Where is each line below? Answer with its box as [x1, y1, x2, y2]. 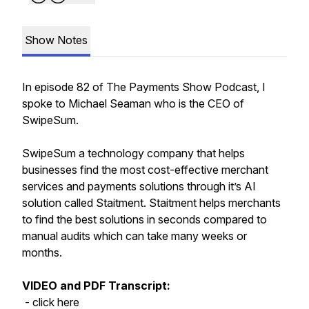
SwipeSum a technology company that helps [22, 146, 245, 160]
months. [22, 246, 62, 259]
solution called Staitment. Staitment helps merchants [22, 196, 281, 210]
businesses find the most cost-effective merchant [22, 163, 268, 177]
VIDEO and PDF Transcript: [22, 279, 170, 292]
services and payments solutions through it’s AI [22, 179, 256, 193]
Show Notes [25, 33, 88, 47]
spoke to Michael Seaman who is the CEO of [22, 97, 244, 110]
